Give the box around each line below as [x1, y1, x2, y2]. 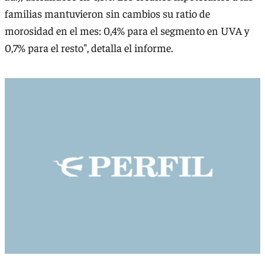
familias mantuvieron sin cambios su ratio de [5, 6, 210, 20]
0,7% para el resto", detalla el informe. [5, 40, 173, 54]
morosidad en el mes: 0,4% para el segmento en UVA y [5, 23, 249, 37]
